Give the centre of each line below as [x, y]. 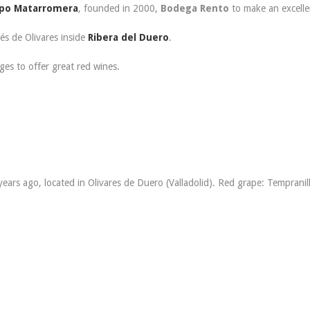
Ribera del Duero [128, 37]
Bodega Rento [195, 8]
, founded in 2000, [119, 8]
